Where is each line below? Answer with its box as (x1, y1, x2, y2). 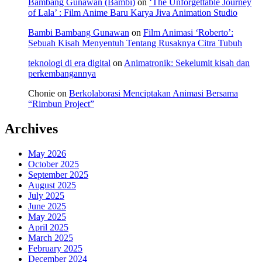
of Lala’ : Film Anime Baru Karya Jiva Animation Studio (28, 8, 237, 18)
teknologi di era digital (28, 58, 111, 68)
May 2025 (28, 211, 66, 222)
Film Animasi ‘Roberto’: (143, 27, 233, 38)
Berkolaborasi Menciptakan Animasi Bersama (69, 88, 238, 99)
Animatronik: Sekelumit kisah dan (124, 58, 250, 68)
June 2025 (28, 201, 66, 211)
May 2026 (28, 148, 66, 158)
